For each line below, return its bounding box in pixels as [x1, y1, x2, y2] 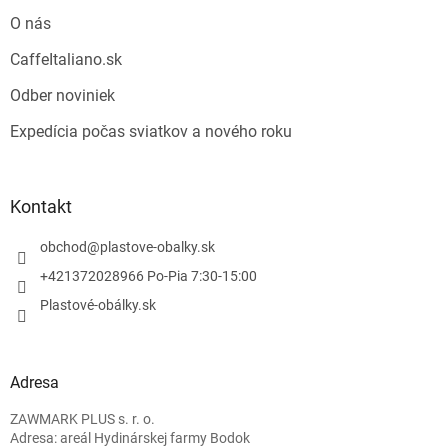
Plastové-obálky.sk [40, 297, 156, 314]
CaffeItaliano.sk [10, 50, 122, 70]
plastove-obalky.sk [100, 239, 215, 256]
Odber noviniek [10, 86, 115, 106]
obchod [40, 239, 87, 256]
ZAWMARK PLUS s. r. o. [10, 411, 155, 428]
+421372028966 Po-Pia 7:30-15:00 [40, 268, 257, 285]
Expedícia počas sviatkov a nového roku [10, 122, 292, 142]
